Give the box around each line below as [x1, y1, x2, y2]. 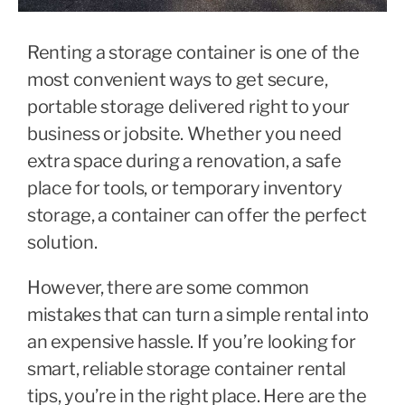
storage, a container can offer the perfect [27, 204, 367, 226]
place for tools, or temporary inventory [27, 177, 343, 199]
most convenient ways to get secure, [27, 69, 328, 90]
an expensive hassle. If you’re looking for [27, 331, 356, 353]
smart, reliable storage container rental [27, 358, 347, 380]
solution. [27, 231, 98, 253]
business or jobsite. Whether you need [27, 123, 342, 145]
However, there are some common [27, 277, 309, 298]
